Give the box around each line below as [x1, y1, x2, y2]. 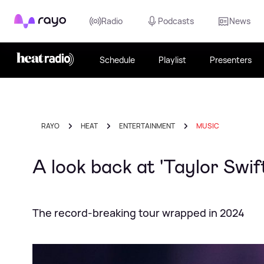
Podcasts [158, 15, 194, 27]
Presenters [210, 54, 252, 65]
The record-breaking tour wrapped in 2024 [32, 206, 245, 220]
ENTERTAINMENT [119, 121, 175, 131]
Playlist [159, 54, 186, 65]
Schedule [100, 54, 135, 65]
